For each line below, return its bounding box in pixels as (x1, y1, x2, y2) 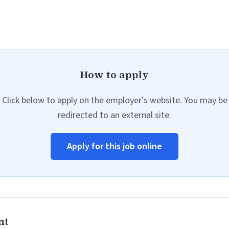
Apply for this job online (67, 140, 162, 153)
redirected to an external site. (58, 109, 171, 122)
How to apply (80, 67, 149, 82)
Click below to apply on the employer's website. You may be (2, 94, 227, 107)
